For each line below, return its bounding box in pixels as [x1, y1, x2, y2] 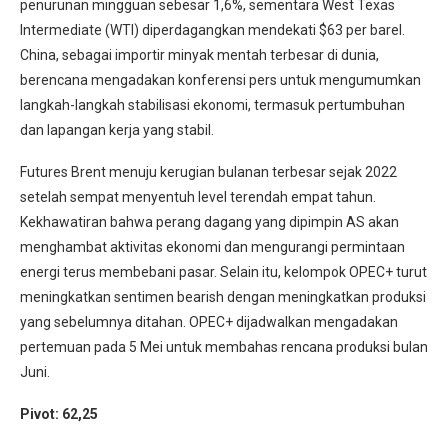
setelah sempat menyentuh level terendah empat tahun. [20, 188, 376, 205]
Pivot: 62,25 [20, 405, 98, 422]
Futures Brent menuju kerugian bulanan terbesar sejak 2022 [20, 163, 397, 180]
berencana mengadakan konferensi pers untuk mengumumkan [20, 71, 421, 88]
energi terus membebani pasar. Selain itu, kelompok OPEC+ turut [20, 263, 427, 280]
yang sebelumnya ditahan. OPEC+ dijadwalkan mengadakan [20, 313, 398, 330]
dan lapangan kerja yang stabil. [20, 121, 214, 138]
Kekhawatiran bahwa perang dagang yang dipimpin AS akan [20, 213, 399, 230]
